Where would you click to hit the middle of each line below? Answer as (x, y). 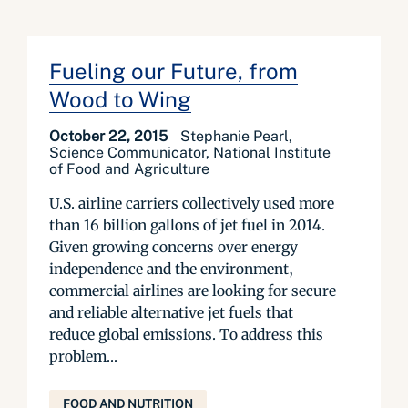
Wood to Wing (120, 99)
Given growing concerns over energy (173, 247)
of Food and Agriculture (129, 169)
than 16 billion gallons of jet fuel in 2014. (187, 225)
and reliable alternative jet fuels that (171, 312)
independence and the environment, (171, 269)
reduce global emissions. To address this (186, 334)
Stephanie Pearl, (236, 136)
